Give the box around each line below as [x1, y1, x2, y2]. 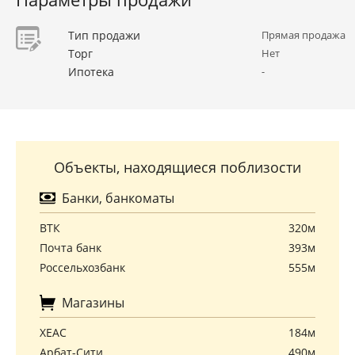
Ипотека [68, 64, 114, 79]
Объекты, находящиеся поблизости [54, 158, 301, 177]
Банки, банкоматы [59, 189, 174, 207]
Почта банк [40, 240, 101, 255]
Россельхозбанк [40, 260, 125, 275]
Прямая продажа [261, 28, 346, 42]
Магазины [59, 294, 124, 311]
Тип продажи [68, 28, 140, 43]
